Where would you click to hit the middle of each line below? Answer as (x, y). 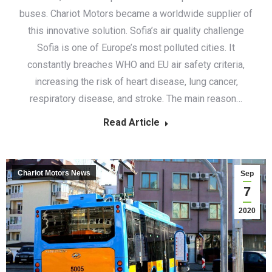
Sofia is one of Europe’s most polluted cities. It (136, 48)
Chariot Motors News (54, 173)
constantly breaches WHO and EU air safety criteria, (136, 65)
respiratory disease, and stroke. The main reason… (136, 99)
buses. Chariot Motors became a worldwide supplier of (136, 14)
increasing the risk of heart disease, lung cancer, (136, 82)
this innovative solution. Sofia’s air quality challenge (136, 31)
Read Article (131, 122)
